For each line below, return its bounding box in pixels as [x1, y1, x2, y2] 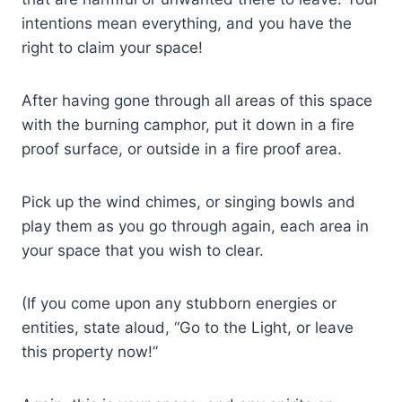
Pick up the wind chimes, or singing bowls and [22, 192, 355, 211]
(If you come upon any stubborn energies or [22, 293, 336, 312]
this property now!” [22, 342, 158, 361]
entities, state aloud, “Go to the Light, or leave [22, 318, 354, 336]
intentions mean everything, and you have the [22, 13, 352, 32]
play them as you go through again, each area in [22, 216, 369, 235]
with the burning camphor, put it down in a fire [22, 115, 354, 134]
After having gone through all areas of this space [22, 91, 372, 109]
